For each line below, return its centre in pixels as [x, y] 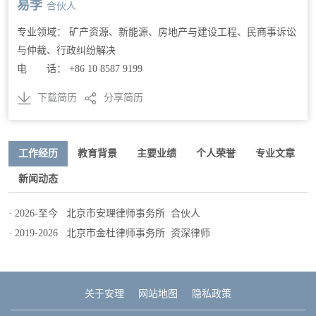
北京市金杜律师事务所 [113, 233]
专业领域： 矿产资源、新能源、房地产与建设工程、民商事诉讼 [157, 32]
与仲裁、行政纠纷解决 [66, 51]
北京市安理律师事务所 [113, 214]
